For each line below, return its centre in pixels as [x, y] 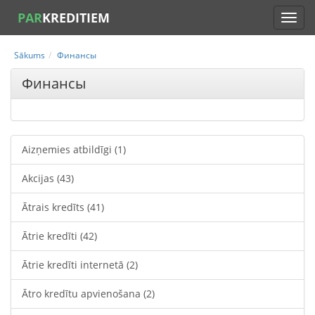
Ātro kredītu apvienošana [83, 294]
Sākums [30, 55]
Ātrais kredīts [54, 207]
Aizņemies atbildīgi [68, 149]
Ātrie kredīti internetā [74, 265]
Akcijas [39, 178]
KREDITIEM [76, 18]
